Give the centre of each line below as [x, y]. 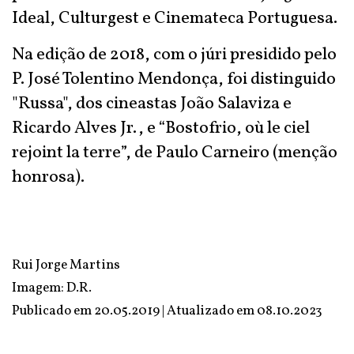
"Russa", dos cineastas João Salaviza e [152, 104]
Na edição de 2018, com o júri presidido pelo [174, 55]
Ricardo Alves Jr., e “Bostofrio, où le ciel [161, 128]
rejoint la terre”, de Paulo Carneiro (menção [175, 153]
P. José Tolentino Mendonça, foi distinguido [174, 79]
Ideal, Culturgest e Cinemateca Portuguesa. [175, 19]
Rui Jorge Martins [66, 265]
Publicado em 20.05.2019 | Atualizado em [134, 311]
